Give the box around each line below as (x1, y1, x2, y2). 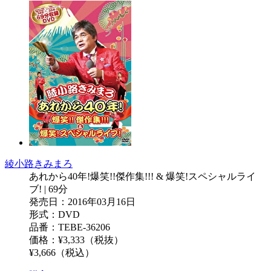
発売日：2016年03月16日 (29, 196, 135, 207)
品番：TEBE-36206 (29, 221, 110, 232)
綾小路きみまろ (5, 158, 73, 169)
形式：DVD (29, 209, 80, 220)
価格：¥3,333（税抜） (29, 234, 123, 245)
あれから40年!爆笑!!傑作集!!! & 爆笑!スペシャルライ (29, 171, 256, 181)
